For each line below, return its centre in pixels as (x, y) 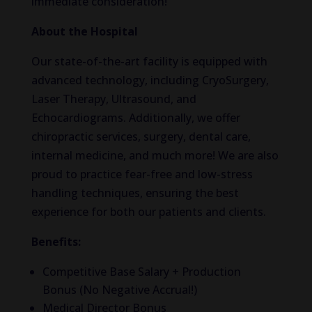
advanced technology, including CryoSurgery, (150, 80)
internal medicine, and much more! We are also (155, 155)
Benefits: (56, 242)
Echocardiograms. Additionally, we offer (135, 118)
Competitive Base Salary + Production (141, 272)
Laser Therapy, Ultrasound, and (114, 99)
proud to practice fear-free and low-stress (142, 174)
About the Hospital (84, 31)
